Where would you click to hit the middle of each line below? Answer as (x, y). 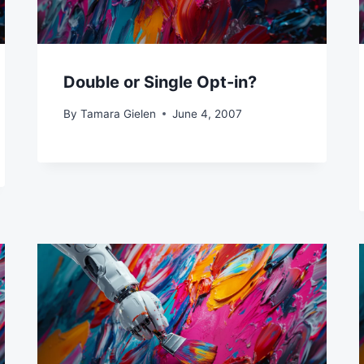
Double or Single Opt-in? (160, 82)
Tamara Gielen (118, 113)
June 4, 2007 (207, 113)
